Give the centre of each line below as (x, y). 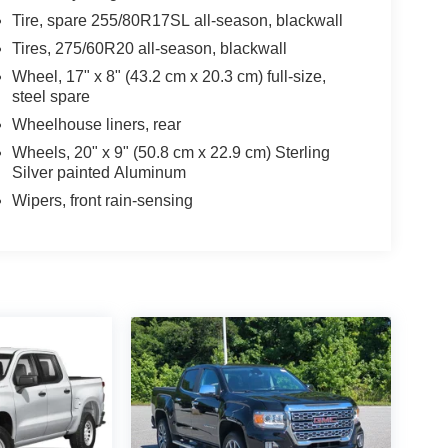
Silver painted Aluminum (98, 172)
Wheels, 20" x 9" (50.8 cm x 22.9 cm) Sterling (170, 152)
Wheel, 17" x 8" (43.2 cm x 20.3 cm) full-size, (168, 76)
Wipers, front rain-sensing (102, 200)
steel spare (50, 96)
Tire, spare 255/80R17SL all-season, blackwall (177, 20)
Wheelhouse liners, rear (96, 124)
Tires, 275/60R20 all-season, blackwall (149, 48)
